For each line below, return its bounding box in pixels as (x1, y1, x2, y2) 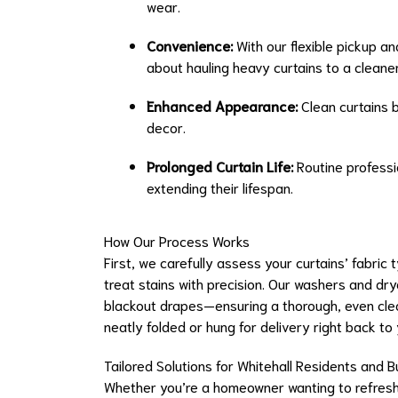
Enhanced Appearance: (147, 96, 298, 115)
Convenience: (147, 36, 233, 55)
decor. (147, 117, 186, 137)
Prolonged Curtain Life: (147, 156, 293, 176)
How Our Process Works (104, 231, 250, 251)
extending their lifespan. (147, 178, 293, 197)
